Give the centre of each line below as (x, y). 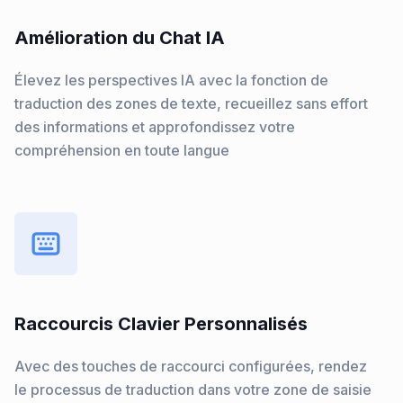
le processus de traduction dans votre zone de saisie (193, 390)
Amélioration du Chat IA (120, 38)
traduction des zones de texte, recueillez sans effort (191, 103)
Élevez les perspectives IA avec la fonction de (171, 80)
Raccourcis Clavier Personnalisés (161, 324)
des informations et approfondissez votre (155, 127)
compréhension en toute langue (122, 150)
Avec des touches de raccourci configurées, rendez (191, 366)
